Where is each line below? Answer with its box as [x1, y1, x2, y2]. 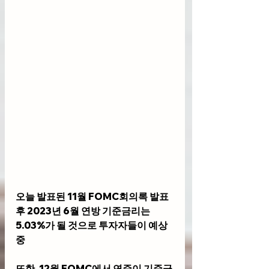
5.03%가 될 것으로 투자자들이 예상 [16, 219, 169, 232]
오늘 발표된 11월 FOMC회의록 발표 [16, 190, 171, 203]
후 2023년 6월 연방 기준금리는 [16, 205, 152, 217]
